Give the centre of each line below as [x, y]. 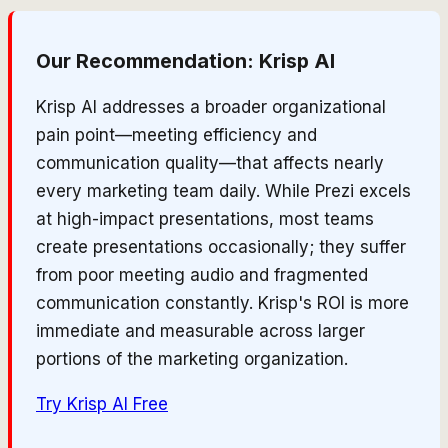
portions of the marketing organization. [192, 359]
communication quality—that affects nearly [210, 163]
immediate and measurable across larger [200, 331]
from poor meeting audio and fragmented [202, 275]
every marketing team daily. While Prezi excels [223, 191]
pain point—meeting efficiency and [176, 135]
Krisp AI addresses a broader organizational [211, 107]
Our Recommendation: [147, 61]
